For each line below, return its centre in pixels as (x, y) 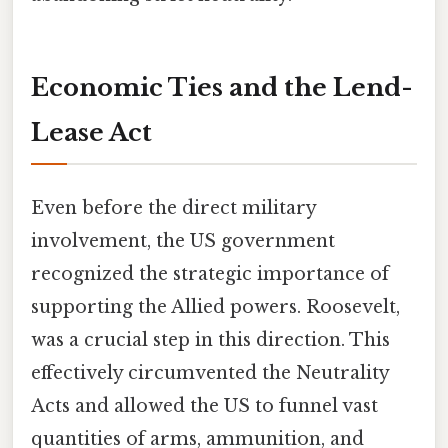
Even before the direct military (173, 207)
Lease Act (91, 133)
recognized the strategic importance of (210, 273)
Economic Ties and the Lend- (222, 88)
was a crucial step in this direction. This (210, 339)
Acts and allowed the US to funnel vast (204, 405)
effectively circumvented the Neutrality (210, 372)
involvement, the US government (183, 240)
